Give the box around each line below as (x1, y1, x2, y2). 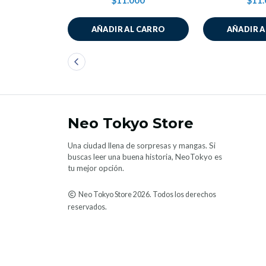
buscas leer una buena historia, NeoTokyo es (68, 152, 222, 161)
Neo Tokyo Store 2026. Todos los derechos (77, 190, 216, 199)
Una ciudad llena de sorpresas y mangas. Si (68, 141, 216, 150)
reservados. (68, 202, 107, 211)
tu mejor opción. (68, 163, 124, 173)
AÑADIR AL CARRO (91, 24, 166, 34)
